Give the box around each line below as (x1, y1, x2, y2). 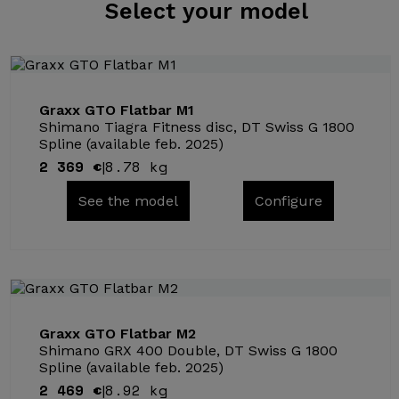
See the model (77, 192, 178, 209)
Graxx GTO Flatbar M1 (39, 102, 195, 118)
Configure (255, 192, 323, 209)
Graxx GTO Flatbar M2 (39, 325, 197, 342)
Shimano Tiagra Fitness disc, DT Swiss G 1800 (39, 118, 355, 135)
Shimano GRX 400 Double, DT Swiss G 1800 (39, 342, 338, 359)
